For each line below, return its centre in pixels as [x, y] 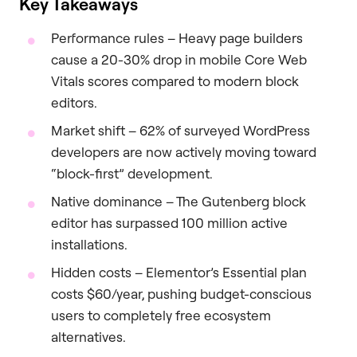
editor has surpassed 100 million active [169, 222]
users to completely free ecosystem [161, 315]
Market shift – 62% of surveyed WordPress [180, 130]
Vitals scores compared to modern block [175, 80]
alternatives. [88, 336]
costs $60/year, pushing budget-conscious [181, 293]
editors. [74, 102]
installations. [89, 244]
